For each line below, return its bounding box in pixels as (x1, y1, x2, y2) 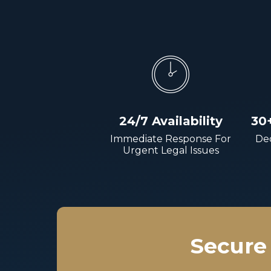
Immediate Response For (110, 133, 231, 145)
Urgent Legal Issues (122, 145, 219, 156)
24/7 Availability (119, 114, 223, 128)
